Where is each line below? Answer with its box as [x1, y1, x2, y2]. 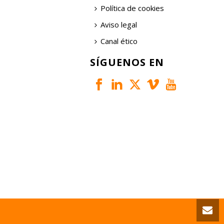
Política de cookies [100, 3, 164, 13]
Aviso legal [100, 19, 137, 29]
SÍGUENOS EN [90, 55, 164, 69]
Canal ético [100, 36, 138, 46]
